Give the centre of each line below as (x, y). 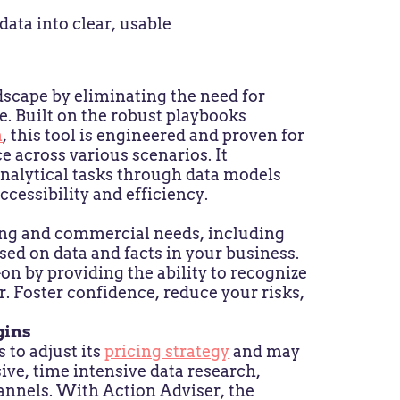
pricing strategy (167, 351)
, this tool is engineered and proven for (154, 135)
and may (265, 351)
